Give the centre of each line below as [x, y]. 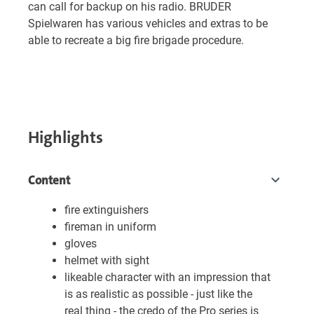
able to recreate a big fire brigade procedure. [136, 40]
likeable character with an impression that [168, 277]
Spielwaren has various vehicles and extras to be [148, 23]
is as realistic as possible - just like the [158, 294]
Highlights [66, 137]
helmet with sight [107, 260]
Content [49, 180]
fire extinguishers [107, 210]
